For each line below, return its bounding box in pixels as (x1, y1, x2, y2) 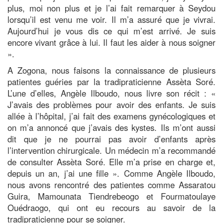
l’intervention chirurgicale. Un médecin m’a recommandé (7, 144, 216, 156)
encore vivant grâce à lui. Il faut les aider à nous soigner (7, 36, 216, 48)
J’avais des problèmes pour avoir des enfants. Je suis (7, 98, 216, 111)
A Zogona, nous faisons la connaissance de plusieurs (7, 64, 216, 76)
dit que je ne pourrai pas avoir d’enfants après (7, 132, 216, 145)
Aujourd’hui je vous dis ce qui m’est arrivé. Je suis (7, 24, 216, 37)
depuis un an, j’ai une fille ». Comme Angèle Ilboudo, (7, 167, 216, 179)
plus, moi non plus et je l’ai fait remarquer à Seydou (7, 1, 216, 14)
